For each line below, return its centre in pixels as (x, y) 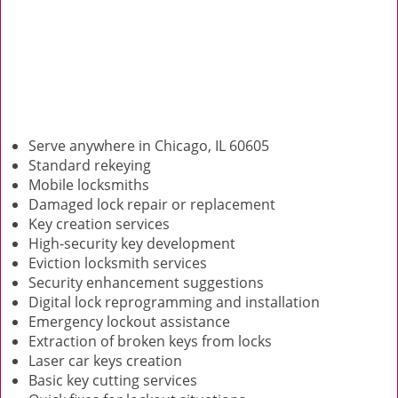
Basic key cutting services (113, 380)
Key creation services (101, 224)
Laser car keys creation (105, 361)
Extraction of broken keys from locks (150, 341)
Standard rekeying (90, 165)
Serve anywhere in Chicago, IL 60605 (149, 146)
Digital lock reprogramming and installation (174, 302)
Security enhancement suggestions (146, 283)
